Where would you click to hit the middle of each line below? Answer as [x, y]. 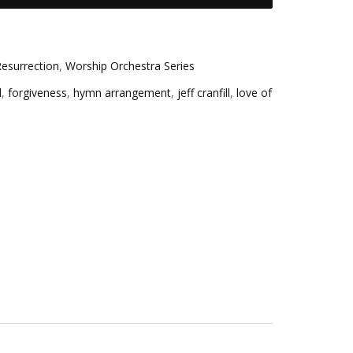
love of [254, 92]
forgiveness [37, 92]
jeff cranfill [204, 92]
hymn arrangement [122, 92]
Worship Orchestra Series [130, 66]
